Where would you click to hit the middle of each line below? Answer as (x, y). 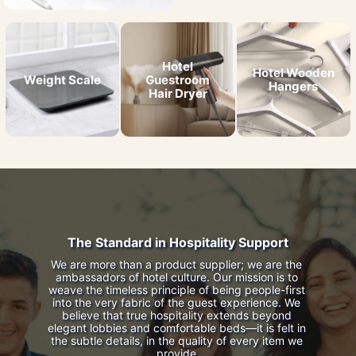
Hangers (294, 87)
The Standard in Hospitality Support (178, 242)
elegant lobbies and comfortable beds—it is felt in (176, 327)
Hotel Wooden (293, 73)
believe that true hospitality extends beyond (176, 315)
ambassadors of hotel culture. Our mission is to (176, 277)
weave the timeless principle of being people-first (176, 289)
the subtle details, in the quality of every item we (176, 340)
